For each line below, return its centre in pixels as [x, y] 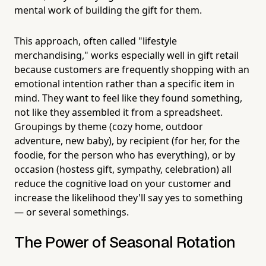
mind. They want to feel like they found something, [128, 98]
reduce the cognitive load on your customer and [123, 183]
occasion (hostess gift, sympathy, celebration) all [123, 169]
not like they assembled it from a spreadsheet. [118, 112]
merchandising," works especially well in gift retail [126, 55]
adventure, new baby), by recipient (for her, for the [127, 140]
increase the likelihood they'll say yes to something [129, 197]
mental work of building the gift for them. [108, 10]
